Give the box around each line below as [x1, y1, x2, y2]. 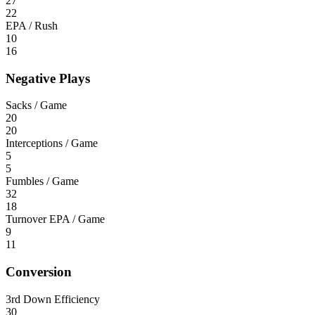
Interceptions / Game [6, 137, 98, 150]
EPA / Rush [6, 19, 58, 32]
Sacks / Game [6, 99, 67, 112]
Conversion [6, 264, 72, 279]
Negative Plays [6, 70, 90, 86]
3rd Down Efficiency [6, 292, 100, 305]
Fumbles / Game [6, 175, 79, 188]
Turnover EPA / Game [6, 213, 105, 226]
